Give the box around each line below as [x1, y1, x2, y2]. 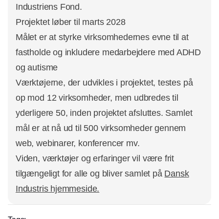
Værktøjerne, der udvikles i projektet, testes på [16, 78, 193, 88]
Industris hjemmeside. [16, 184, 100, 194]
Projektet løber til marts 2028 [16, 17, 126, 27]
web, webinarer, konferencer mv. [16, 138, 140, 149]
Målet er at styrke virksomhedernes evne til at [16, 32, 189, 43]
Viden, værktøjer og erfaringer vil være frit [16, 153, 175, 164]
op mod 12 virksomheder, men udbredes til [16, 93, 178, 103]
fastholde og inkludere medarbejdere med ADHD [16, 47, 201, 58]
